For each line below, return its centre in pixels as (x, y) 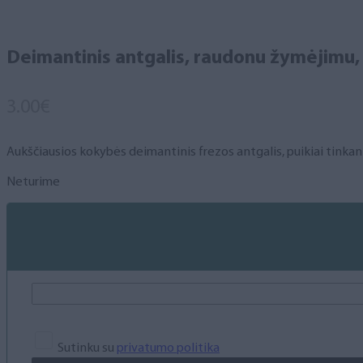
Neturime (33, 183)
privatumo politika (168, 348)
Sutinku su (86, 348)
